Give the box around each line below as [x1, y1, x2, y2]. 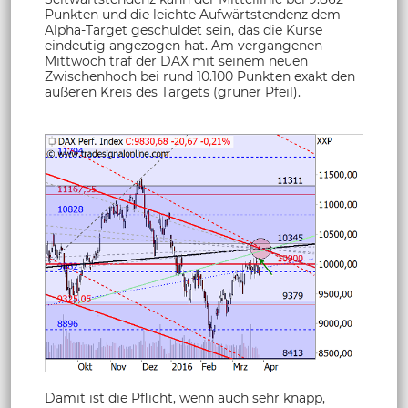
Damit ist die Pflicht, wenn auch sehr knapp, [45, 389, 325, 406]
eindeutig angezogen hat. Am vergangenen [45, 36, 322, 54]
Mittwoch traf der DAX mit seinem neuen [45, 52, 308, 69]
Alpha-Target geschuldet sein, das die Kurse [45, 21, 322, 38]
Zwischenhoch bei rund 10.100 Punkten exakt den [45, 67, 355, 85]
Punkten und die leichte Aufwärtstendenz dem [45, 5, 341, 23]
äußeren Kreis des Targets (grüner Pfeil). [45, 83, 301, 100]
